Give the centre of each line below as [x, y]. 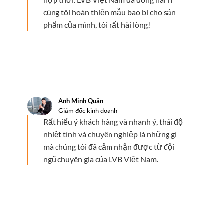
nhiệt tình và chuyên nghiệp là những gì [110, 134]
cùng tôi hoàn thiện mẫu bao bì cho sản [110, 12]
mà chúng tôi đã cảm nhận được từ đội [109, 146]
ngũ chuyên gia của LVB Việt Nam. [101, 159]
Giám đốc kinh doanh [88, 110]
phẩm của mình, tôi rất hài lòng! [97, 24]
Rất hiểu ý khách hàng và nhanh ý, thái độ [113, 121]
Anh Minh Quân [81, 100]
